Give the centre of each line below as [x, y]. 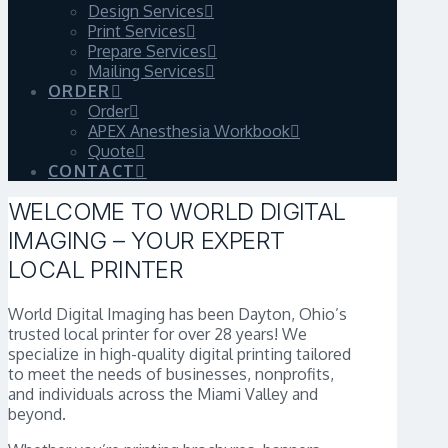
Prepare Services [147, 51]
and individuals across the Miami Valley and [163, 394]
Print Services [137, 31]
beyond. [37, 414]
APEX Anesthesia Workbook [189, 131]
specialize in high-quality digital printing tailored [179, 354]
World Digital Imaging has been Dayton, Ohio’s [177, 314]
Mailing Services [146, 71]
